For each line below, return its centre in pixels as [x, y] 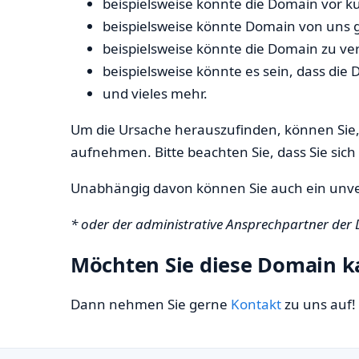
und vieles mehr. [155, 93]
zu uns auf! [319, 305]
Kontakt [256, 305]
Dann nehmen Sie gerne [151, 305]
